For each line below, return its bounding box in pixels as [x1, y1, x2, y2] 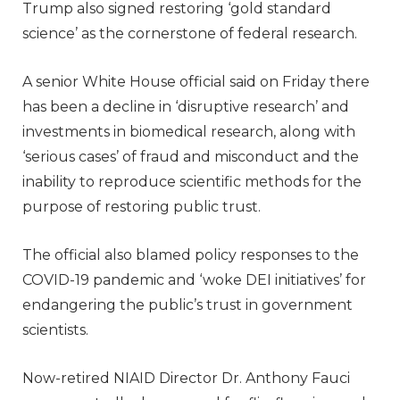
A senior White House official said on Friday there [22, 72, 370, 90]
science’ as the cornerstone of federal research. [22, 24, 361, 42]
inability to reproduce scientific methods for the [22, 172, 362, 190]
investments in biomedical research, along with [22, 122, 355, 140]
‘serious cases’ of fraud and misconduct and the [22, 147, 359, 165]
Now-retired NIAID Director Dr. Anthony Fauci [22, 369, 350, 387]
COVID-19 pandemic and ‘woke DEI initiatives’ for [22, 271, 366, 288]
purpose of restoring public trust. [22, 197, 261, 215]
